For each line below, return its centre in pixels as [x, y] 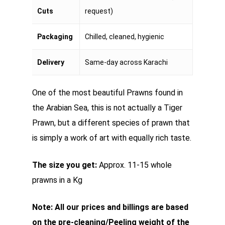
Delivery [51, 62]
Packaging [55, 37]
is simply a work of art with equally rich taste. [112, 138]
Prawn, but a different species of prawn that [111, 123]
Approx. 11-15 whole [134, 165]
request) [99, 11]
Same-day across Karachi [126, 62]
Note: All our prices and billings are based [110, 207]
